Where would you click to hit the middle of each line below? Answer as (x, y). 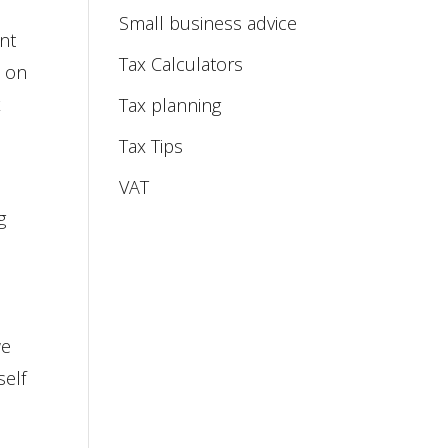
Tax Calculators (181, 64)
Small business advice (208, 23)
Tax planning (170, 105)
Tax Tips (151, 146)
